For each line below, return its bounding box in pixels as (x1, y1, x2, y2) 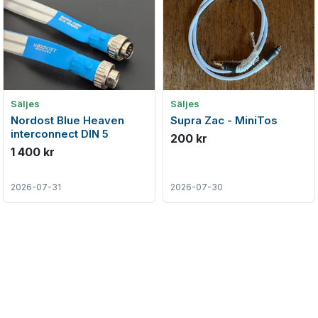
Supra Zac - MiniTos (170, 114, 278, 127)
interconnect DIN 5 (11, 127, 109, 141)
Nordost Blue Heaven (11, 114, 124, 127)
